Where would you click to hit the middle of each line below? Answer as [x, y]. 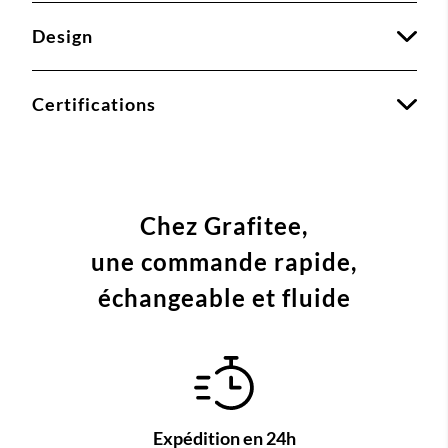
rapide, [315, 262]
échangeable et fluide [224, 298]
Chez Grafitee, [224, 226]
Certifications [93, 104]
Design [62, 36]
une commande [182, 262]
